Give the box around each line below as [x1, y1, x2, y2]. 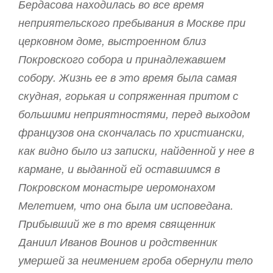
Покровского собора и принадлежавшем [18, 51, 225, 66]
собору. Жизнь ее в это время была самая [18, 69, 237, 85]
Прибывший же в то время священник [18, 215, 216, 231]
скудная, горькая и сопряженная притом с [18, 87, 238, 103]
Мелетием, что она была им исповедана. [18, 197, 233, 213]
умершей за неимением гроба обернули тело [18, 252, 253, 268]
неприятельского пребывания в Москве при [18, 14, 246, 30]
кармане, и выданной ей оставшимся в [18, 160, 220, 176]
